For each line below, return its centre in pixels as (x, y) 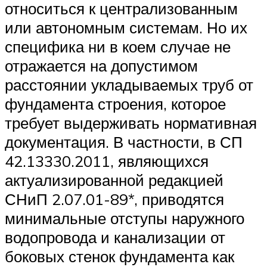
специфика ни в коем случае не (118, 46)
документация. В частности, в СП (124, 142)
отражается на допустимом (101, 65)
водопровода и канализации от (115, 237)
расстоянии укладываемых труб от (129, 84)
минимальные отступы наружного (125, 218)
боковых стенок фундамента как (119, 256)
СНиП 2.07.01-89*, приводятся (114, 199)
